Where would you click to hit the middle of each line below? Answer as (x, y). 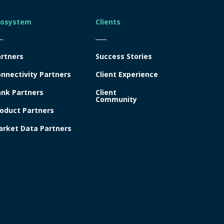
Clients (108, 21)
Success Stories (123, 56)
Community (116, 99)
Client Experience (126, 74)
